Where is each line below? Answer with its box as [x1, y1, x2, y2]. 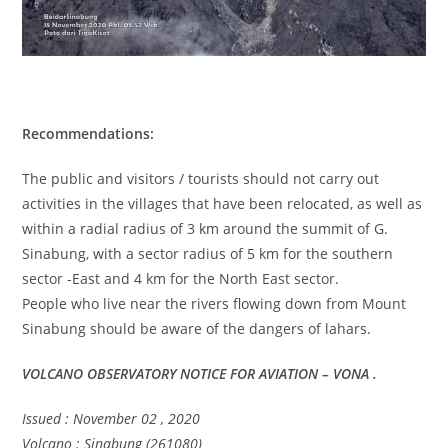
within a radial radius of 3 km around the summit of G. [22, 218, 389, 238]
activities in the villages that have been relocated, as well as [22, 193, 423, 213]
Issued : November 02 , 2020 [22, 408, 201, 428]
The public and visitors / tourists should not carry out [22, 168, 380, 188]
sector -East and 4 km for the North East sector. [22, 268, 340, 288]
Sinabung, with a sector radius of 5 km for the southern [22, 243, 394, 263]
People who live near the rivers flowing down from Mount [22, 293, 407, 313]
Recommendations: [22, 123, 155, 143]
